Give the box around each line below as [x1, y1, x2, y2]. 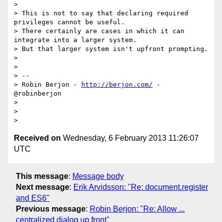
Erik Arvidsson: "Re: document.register [73, 182, 208, 191]
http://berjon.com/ [81, 81, 153, 89]
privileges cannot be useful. [14, 18, 125, 26]
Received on [14, 134, 61, 143]
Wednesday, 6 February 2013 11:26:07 [61, 134, 199, 143]
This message [16, 171, 68, 180]
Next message [16, 182, 69, 191]
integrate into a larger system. [14, 36, 137, 44]
